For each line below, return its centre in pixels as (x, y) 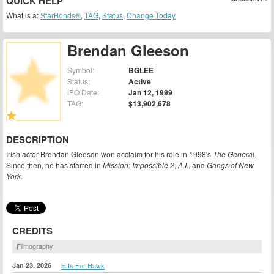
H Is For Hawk (83, 265)
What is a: (23, 15)
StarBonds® (61, 15)
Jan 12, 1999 (150, 93)
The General (234, 154)
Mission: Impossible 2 (139, 165)
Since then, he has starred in (54, 165)
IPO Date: (83, 92)
